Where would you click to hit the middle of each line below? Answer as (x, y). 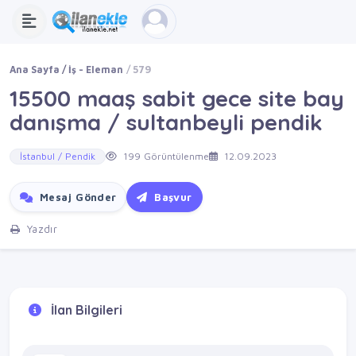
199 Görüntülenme (164, 157)
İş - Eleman (96, 70)
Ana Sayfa (35, 70)
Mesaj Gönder (76, 197)
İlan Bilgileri (85, 310)
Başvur (171, 197)
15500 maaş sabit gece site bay (177, 98)
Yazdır (41, 229)
